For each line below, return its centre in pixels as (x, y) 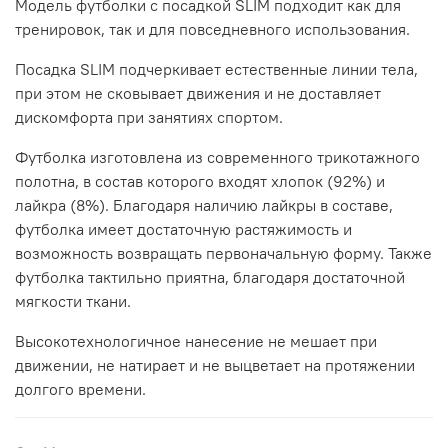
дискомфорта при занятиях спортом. (149, 117)
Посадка (47, 69)
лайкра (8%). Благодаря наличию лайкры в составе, (204, 205)
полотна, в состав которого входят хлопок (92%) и (200, 181)
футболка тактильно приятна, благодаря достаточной (210, 277)
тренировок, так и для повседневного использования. (212, 29)
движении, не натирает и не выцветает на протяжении (215, 365)
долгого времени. (80, 389)
